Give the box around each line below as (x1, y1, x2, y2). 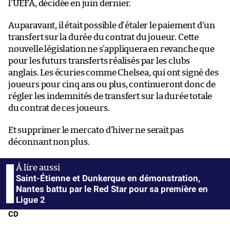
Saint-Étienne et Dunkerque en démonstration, (16, 172, 200, 183)
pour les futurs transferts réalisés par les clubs (8, 56, 190, 65)
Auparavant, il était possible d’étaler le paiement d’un (8, 21, 216, 30)
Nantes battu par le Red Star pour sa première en (16, 183, 208, 194)
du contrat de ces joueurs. (8, 103, 110, 112)
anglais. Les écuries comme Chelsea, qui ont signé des (8, 68, 219, 77)
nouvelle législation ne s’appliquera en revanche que (8, 44, 215, 53)
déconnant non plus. (8, 137, 90, 146)
